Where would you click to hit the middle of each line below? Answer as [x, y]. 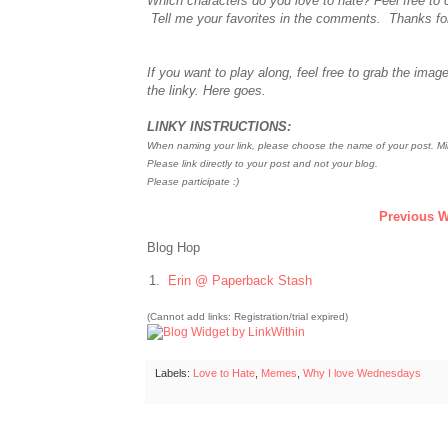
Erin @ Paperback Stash [240, 281]
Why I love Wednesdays [362, 372]
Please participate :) [193, 181]
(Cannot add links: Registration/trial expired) [247, 316]
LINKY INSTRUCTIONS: [219, 126]
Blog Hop [173, 248]
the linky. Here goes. [206, 90]
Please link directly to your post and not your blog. [262, 163]
